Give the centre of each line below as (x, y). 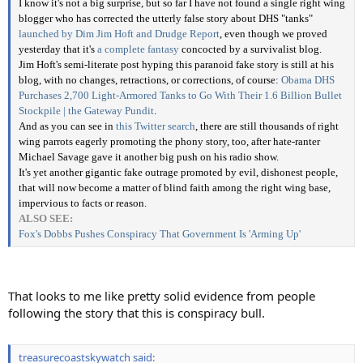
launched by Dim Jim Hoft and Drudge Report (119, 34)
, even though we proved (273, 34)
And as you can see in (67, 126)
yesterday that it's (58, 49)
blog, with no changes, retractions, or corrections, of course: (150, 80)
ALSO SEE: (46, 219)
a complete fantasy (138, 49)
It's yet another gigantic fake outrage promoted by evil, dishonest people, (178, 173)
